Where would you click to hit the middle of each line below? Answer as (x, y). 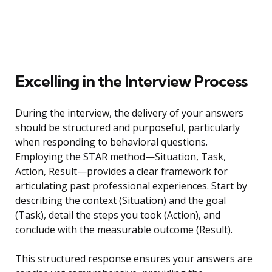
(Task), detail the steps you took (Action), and (118, 215)
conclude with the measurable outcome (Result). (124, 230)
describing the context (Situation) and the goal (121, 201)
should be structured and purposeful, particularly (127, 128)
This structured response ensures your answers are (134, 259)
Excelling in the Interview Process (131, 81)
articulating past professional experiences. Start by (131, 186)
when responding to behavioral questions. (111, 142)
